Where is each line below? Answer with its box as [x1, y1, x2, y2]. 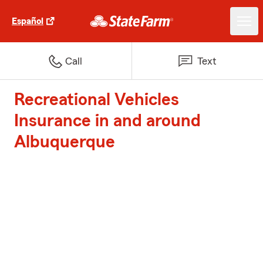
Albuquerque [14, 133, 115, 151]
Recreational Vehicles [14, 91, 179, 109]
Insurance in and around [14, 112, 201, 130]
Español [12, 16, 43, 26]
